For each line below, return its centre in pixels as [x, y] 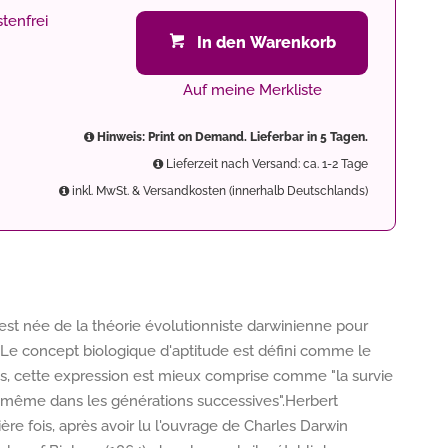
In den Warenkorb [266, 42]
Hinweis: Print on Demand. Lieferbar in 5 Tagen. [231, 137]
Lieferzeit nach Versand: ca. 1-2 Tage [265, 164]
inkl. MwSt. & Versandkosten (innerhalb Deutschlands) [218, 191]
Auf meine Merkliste [252, 90]
